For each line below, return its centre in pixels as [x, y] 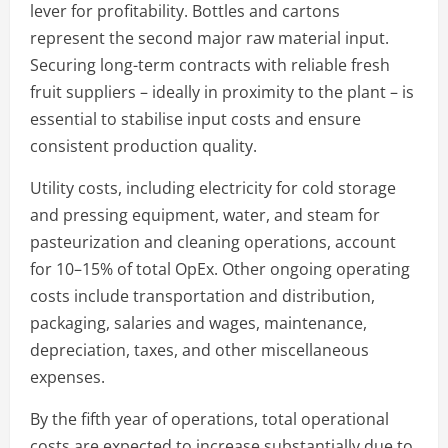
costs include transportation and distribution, [202, 295]
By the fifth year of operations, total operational [209, 418]
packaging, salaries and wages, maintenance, [198, 322]
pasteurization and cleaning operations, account [213, 241]
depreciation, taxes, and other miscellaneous [199, 349]
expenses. [67, 376]
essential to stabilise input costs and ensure [195, 118]
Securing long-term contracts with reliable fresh [210, 64]
